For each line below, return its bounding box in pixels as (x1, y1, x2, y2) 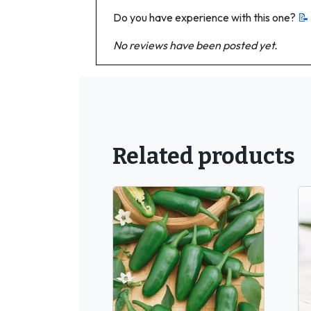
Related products (112, 142, 295, 169)
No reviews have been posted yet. (113, 37, 278, 52)
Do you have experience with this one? (113, 10, 298, 24)
